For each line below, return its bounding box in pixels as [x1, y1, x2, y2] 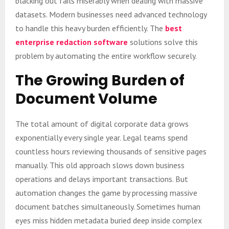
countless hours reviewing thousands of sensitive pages [15, 146, 207, 156]
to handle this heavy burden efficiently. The [15, 22, 165, 33]
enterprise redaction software [15, 36, 128, 47]
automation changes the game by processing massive [15, 187, 197, 198]
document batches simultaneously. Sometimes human [15, 201, 200, 212]
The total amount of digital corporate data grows [15, 118, 189, 129]
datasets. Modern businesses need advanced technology [15, 9, 207, 19]
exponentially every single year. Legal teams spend [15, 132, 188, 143]
